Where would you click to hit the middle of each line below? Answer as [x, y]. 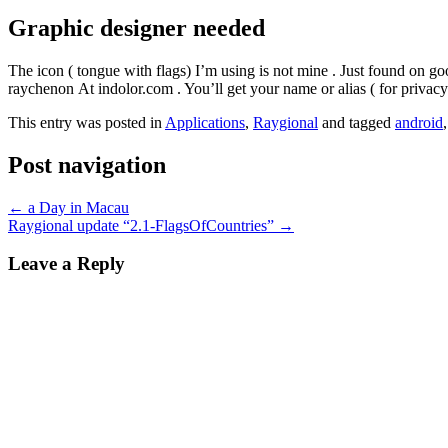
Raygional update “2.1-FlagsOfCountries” [143, 225]
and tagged [356, 122]
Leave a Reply [66, 264]
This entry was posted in [86, 122]
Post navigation [87, 164]
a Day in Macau [76, 207]
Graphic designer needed [136, 27]
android [419, 122]
